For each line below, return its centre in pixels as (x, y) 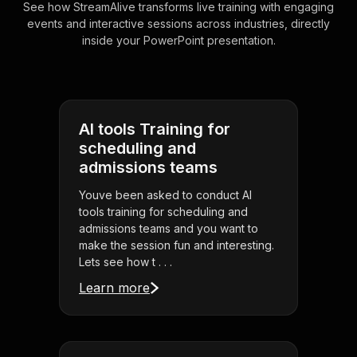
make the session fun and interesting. (177, 245)
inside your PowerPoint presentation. (178, 41)
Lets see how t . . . (126, 262)
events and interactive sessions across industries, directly (178, 24)
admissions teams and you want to (169, 229)
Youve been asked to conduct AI (165, 195)
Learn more (114, 288)
